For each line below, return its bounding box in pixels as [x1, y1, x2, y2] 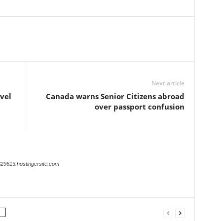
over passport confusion [94, 102, 184, 111]
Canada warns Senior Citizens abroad [45, 91, 184, 101]
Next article [151, 79, 184, 87]
